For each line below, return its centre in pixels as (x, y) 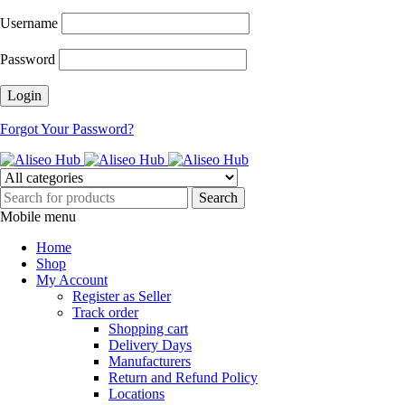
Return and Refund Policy (183, 377)
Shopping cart (148, 329)
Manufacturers (150, 361)
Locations (137, 394)
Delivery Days (150, 345)
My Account (72, 280)
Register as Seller (122, 296)
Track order (105, 312)
